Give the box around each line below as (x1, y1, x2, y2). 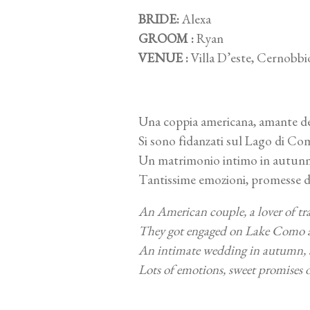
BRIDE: (138, 10, 179, 28)
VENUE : (138, 49, 188, 67)
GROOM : (138, 30, 194, 48)
